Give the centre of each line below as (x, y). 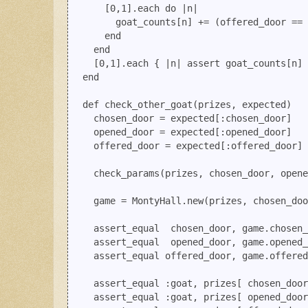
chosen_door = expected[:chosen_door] (181, 119)
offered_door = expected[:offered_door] (187, 146)
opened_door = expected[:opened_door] (181, 132)
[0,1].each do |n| (135, 9)
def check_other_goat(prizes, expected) (181, 105)
